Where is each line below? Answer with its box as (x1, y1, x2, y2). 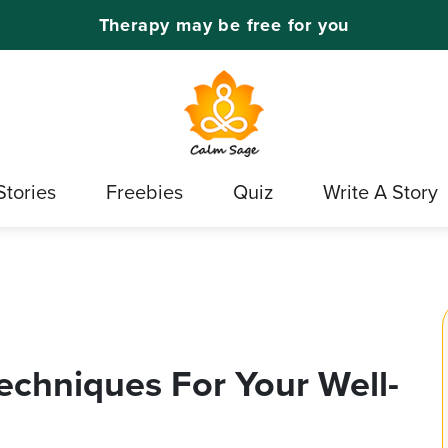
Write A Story (323, 177, 438, 208)
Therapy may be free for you (98, 11, 350, 38)
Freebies (106, 177, 183, 208)
